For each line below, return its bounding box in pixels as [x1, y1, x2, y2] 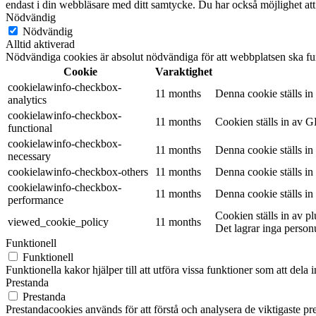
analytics [8, 93, 47, 106]
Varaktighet [155, 65, 212, 78]
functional [8, 121, 52, 134]
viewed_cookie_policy [8, 215, 109, 228]
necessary [8, 150, 51, 162]
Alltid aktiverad [6, 37, 75, 50]
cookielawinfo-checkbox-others [8, 165, 148, 178]
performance [8, 193, 63, 206]
